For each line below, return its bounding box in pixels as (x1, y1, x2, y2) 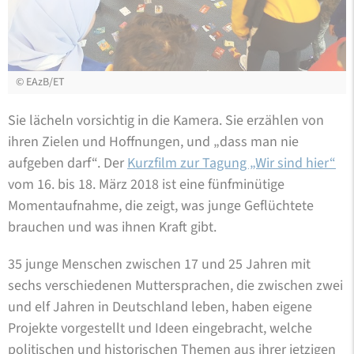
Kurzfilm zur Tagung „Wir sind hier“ (127, 153, 336, 173)
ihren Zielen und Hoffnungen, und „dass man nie (8, 131, 299, 152)
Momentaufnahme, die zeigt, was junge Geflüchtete (8, 195, 314, 216)
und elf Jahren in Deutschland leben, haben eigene (8, 296, 312, 317)
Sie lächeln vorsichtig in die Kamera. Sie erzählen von (8, 110, 324, 130)
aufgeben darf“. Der (8, 153, 127, 173)
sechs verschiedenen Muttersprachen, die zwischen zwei (8, 275, 343, 296)
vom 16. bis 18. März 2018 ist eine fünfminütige (8, 174, 284, 194)
